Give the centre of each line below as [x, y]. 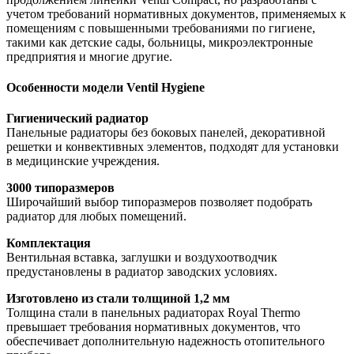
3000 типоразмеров [60, 188]
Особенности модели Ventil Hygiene [105, 87]
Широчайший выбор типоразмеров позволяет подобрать [159, 202]
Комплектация [49, 243]
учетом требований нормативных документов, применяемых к [176, 13]
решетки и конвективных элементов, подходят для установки [173, 147]
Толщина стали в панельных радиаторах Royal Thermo [153, 313]
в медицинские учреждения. [83, 161]
